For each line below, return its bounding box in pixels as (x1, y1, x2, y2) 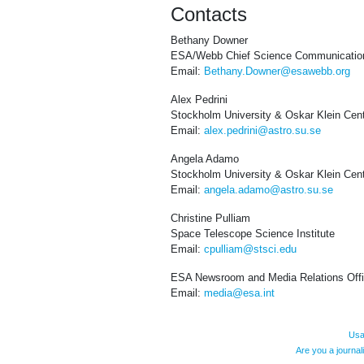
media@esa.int (204, 287, 275, 300)
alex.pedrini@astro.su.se (204, 124, 321, 137)
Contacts (171, 3, 247, 26)
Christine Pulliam (171, 212, 250, 225)
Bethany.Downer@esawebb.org (204, 65, 350, 78)
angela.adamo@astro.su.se (204, 184, 333, 197)
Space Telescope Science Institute (171, 227, 335, 240)
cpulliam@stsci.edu (204, 243, 297, 256)
